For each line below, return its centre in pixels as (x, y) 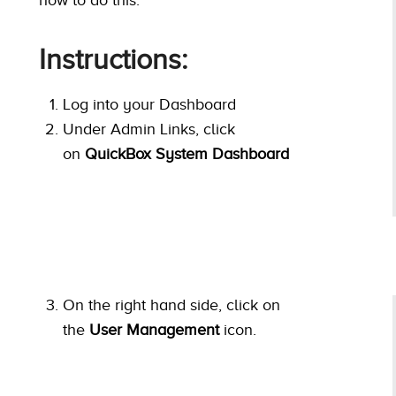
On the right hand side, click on (171, 305)
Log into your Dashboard (149, 104)
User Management (154, 330)
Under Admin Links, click (149, 129)
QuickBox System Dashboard (187, 153)
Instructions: (113, 59)
